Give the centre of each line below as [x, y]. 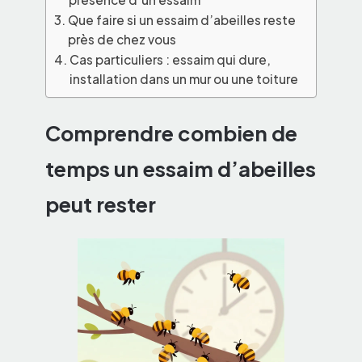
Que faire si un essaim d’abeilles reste [182, 20]
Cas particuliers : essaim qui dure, [170, 60]
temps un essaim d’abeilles [181, 168]
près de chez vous [122, 40]
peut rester [101, 204]
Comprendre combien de [171, 133]
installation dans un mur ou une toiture [184, 79]
